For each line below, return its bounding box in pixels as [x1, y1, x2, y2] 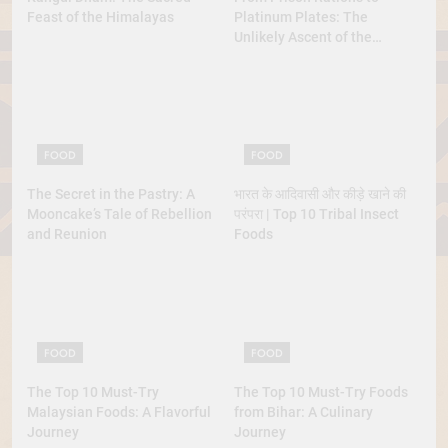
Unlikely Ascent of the [234, 29, 372, 46]
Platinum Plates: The [234, 9, 368, 26]
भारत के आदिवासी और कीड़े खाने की [234, 186, 406, 203]
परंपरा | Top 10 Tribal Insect [234, 206, 399, 223]
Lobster [234, 49, 283, 66]
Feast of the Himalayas [27, 9, 174, 26]
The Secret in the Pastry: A [27, 186, 195, 203]
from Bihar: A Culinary [234, 403, 373, 420]
